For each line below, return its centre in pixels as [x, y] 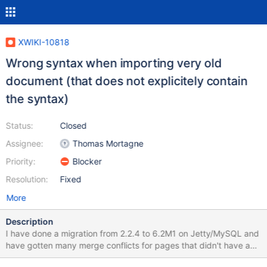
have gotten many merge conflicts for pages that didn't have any [133, 245]
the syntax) [37, 99]
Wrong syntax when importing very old [114, 63]
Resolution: [27, 179]
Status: [19, 125]
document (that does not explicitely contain [127, 81]
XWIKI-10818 [44, 42]
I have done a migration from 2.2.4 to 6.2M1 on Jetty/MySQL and [132, 233]
